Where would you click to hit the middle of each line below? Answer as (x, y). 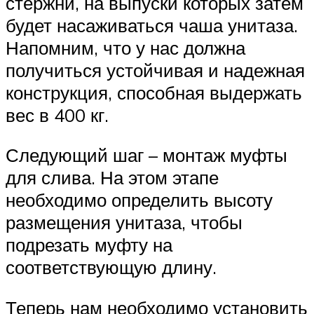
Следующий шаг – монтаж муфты (146, 155)
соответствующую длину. (111, 267)
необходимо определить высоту (139, 200)
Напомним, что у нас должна (125, 47)
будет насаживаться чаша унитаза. (152, 25)
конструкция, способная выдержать (154, 92)
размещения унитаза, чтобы (124, 223)
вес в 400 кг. (57, 115)
